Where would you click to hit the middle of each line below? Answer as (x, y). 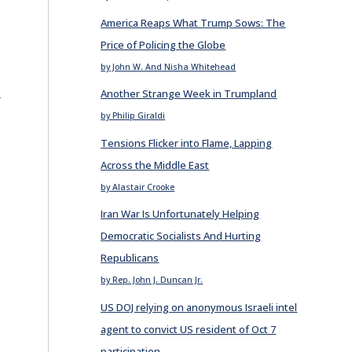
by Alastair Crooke (138, 187)
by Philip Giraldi (133, 115)
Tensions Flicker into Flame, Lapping (187, 143)
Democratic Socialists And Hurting (181, 236)
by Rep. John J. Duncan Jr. (152, 280)
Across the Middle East (155, 165)
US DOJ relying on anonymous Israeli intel (199, 307)
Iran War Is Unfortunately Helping (180, 214)
